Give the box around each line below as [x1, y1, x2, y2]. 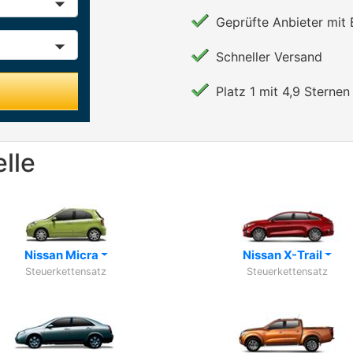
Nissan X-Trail [242, 247, 325, 262]
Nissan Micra [24, 247, 101, 262]
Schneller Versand [216, 49, 322, 65]
